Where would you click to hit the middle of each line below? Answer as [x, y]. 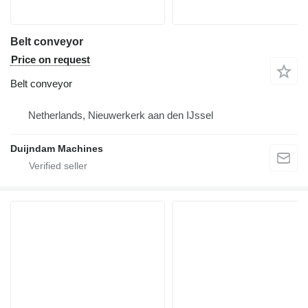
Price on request [51, 60]
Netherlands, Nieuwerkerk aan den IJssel [121, 115]
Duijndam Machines [57, 149]
